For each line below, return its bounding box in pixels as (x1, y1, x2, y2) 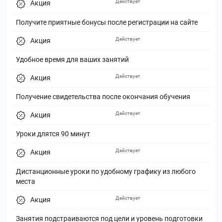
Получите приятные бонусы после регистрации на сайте (16, 18, 198, 26)
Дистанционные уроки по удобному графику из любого (16, 167, 196, 175)
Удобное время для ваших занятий (16, 55, 129, 63)
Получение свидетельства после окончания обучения (16, 93, 190, 101)
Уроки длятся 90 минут (16, 130, 90, 138)
